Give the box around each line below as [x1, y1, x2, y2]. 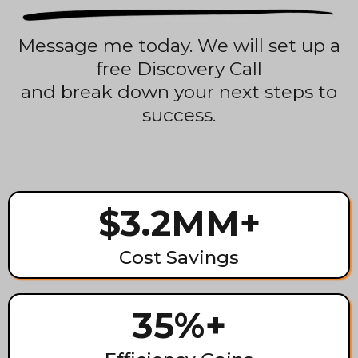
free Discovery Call [96, 58, 262, 81]
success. [142, 104, 216, 127]
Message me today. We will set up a [18, 34, 340, 58]
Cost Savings [119, 246, 239, 269]
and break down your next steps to [21, 81, 337, 104]
